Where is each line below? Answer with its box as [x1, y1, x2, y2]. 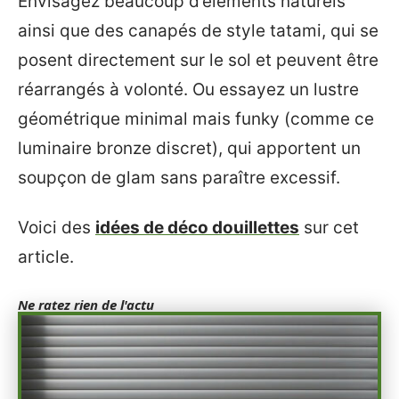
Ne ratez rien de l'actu [18, 295, 154, 313]
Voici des [18, 216, 95, 238]
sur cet [299, 216, 359, 238]
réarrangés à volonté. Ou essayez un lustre [18, 79, 359, 101]
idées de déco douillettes [95, 216, 299, 238]
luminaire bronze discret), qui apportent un [18, 138, 361, 159]
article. [18, 246, 74, 267]
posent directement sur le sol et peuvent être [18, 50, 379, 71]
